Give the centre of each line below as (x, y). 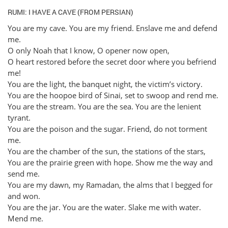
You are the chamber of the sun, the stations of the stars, (107, 151)
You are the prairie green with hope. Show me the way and (110, 162)
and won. (24, 196)
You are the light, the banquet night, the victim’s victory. (105, 84)
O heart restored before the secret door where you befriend (112, 61)
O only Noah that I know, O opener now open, (89, 50)
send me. (24, 173)
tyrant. (19, 117)
